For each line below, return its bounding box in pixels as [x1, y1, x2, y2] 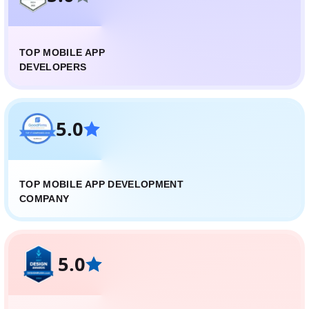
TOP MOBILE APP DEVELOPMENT [19, 179, 184, 190]
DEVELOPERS [19, 61, 87, 72]
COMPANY [19, 193, 70, 204]
